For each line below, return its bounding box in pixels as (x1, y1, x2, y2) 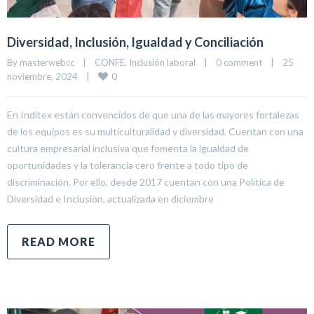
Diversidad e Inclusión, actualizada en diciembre (7, 193, 214, 205)
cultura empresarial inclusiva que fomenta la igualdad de (7, 142, 249, 155)
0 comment (216, 57, 262, 69)
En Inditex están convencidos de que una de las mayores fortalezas (7, 109, 299, 121)
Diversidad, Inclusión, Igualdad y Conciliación (7, 34, 264, 50)
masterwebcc (20, 57, 74, 69)
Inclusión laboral (129, 57, 196, 69)
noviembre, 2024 (7, 71, 86, 83)
